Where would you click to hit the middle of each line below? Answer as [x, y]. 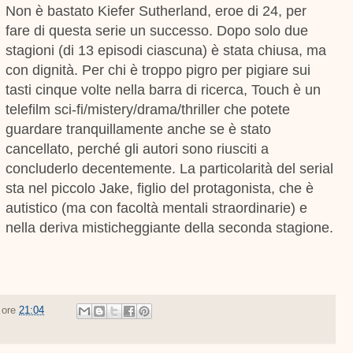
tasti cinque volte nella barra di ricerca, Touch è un [163, 89]
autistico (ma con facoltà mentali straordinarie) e [157, 208]
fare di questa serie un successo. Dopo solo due [157, 30]
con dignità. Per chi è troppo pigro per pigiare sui [158, 70]
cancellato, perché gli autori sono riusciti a [137, 149]
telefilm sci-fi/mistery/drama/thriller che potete [148, 109]
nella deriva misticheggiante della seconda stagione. [170, 227]
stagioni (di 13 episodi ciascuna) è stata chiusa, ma [166, 50]
